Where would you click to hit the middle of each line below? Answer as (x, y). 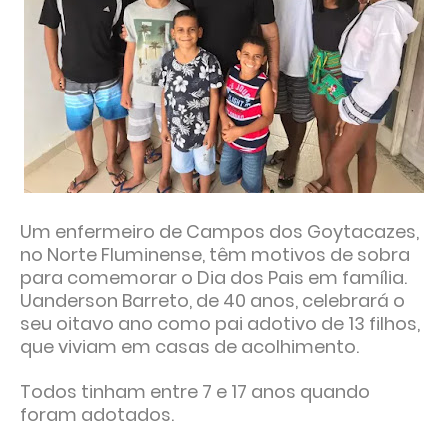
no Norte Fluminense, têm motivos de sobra (215, 255)
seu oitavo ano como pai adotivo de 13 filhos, (220, 324)
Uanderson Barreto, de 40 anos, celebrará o (212, 301)
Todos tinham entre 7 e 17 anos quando (195, 392)
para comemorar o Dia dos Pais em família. (213, 278)
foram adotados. (99, 415)
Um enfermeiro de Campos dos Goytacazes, (219, 232)
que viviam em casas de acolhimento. (191, 347)
